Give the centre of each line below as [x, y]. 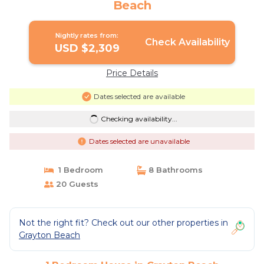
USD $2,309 [87, 48]
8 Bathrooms [174, 170]
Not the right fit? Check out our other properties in [123, 223]
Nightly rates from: [87, 35]
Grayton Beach [49, 235]
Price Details [132, 73]
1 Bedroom [78, 170]
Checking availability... [139, 119]
